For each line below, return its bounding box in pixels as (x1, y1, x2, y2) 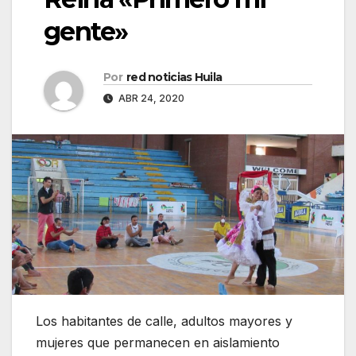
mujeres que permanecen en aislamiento (36, 334, 280, 350)
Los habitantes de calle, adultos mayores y (36, 312, 292, 329)
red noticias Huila (126, 70, 222, 85)
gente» (44, 16, 128, 48)
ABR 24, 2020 (116, 92, 184, 105)
